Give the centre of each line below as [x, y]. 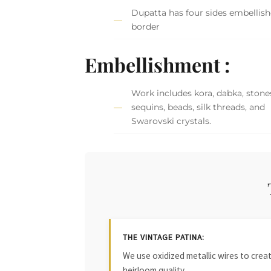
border [146, 27]
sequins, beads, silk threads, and [198, 107]
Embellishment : [158, 64]
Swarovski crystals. [171, 121]
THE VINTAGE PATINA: [164, 238]
